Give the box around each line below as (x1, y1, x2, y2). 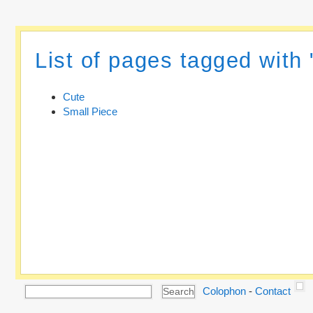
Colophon (203, 284, 247, 297)
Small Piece (63, 105, 118, 118)
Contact (255, 284, 291, 297)
